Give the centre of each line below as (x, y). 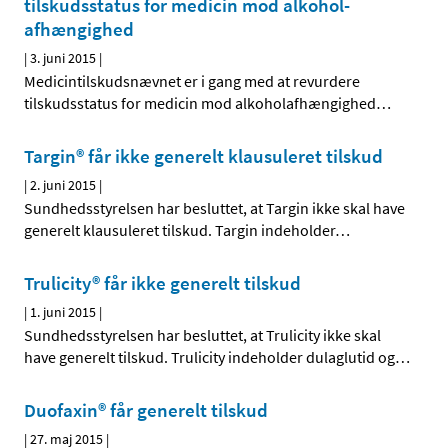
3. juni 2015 (63, 58)
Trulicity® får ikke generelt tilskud (162, 283)
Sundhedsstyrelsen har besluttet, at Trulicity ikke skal (202, 335)
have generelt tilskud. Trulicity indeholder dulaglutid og (209, 357)
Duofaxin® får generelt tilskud (146, 410)
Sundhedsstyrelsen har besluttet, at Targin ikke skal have (214, 208)
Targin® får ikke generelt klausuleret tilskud (203, 156)
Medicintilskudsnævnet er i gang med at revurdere (192, 81)
